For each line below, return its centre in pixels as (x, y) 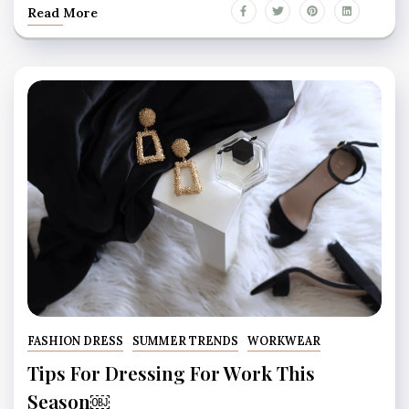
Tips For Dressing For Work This (171, 372)
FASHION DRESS (75, 341)
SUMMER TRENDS (185, 341)
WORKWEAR (283, 341)
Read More (63, 12)
